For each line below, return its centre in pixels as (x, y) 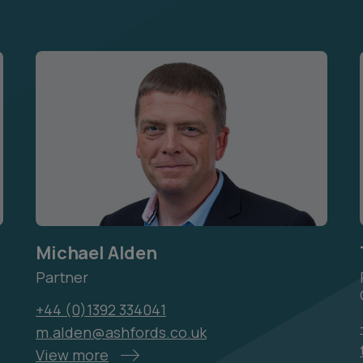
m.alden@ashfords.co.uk (121, 332)
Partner (62, 277)
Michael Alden (97, 253)
